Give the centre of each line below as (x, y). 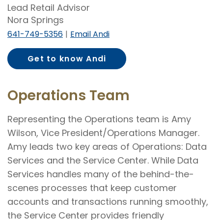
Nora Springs (36, 20)
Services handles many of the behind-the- (101, 174)
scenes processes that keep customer (92, 188)
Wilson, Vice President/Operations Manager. (103, 133)
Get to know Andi (67, 59)
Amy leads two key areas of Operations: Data (107, 147)
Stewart (45, 71)
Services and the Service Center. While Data (103, 161)
